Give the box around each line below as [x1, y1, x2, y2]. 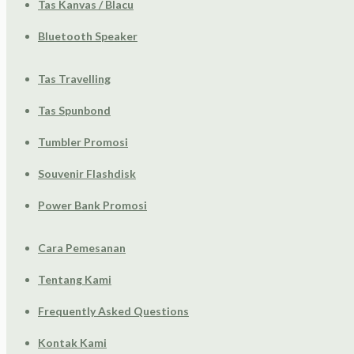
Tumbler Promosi [38, 135, 128, 149]
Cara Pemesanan [38, 241, 126, 255]
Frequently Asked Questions [38, 304, 189, 318]
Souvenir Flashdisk [38, 167, 136, 181]
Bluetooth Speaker [38, 29, 137, 43]
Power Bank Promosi [38, 198, 147, 213]
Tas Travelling [38, 72, 111, 86]
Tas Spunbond [38, 104, 111, 118]
